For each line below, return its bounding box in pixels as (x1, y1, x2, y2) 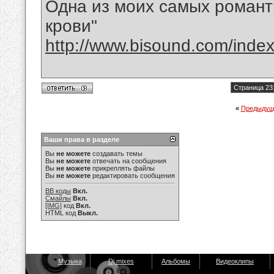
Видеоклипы (216, 257, 254, 265)
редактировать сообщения (91, 172, 175, 179)
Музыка (57, 257, 82, 265)
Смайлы (45, 194, 71, 202)
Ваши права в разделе (44, 136, 119, 143)
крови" (45, 17, 97, 36)
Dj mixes (108, 257, 134, 265)
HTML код (45, 209, 78, 217)
